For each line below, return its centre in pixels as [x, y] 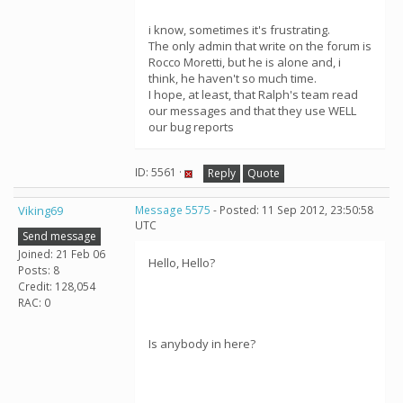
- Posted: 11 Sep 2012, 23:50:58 [292, 210]
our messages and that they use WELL [252, 111]
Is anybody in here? [202, 344]
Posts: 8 [39, 270]
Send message [59, 236]
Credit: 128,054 [57, 286]
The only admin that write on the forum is [260, 46]
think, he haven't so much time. [233, 78]
